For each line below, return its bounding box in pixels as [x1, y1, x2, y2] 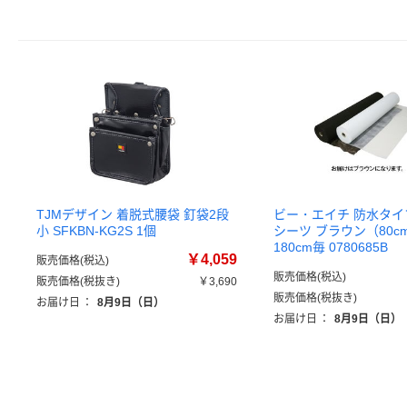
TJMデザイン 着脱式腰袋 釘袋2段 [36, 207, 229, 222]
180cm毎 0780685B [273, 240, 388, 254]
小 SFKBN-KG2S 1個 [36, 223, 156, 238]
